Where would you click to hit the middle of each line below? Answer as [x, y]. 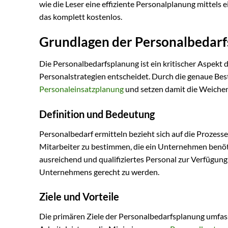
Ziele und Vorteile [79, 197]
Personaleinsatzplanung [81, 89]
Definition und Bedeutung [97, 114]
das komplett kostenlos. [81, 17]
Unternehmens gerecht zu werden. [99, 172]
